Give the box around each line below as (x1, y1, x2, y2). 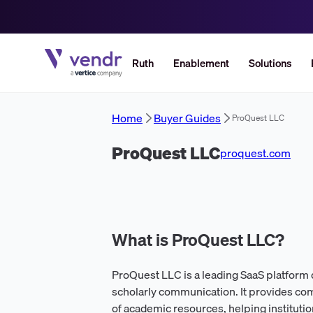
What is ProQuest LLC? (112, 226, 284, 253)
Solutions (249, 54, 291, 71)
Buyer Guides (154, 109, 221, 127)
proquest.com (220, 143, 291, 162)
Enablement (173, 54, 229, 71)
